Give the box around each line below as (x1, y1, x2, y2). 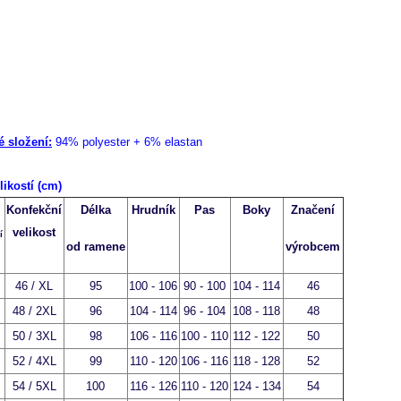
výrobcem (286, 240, 341, 253)
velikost (13, 226, 56, 239)
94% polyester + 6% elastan (51, 135, 202, 149)
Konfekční (6, 203, 63, 217)
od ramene (65, 240, 125, 253)
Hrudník (131, 203, 175, 217)
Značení (291, 203, 336, 217)
